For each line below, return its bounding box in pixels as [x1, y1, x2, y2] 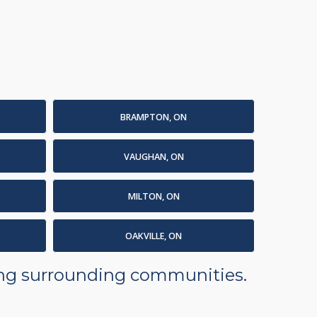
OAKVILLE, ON [125, 230, 182, 243]
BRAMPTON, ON [120, 110, 187, 123]
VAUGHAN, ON [123, 150, 184, 163]
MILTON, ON [127, 190, 180, 203]
